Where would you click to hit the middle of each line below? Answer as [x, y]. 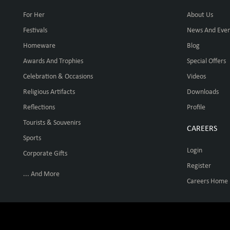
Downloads [203, 92]
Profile [196, 108]
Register [199, 166]
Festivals [35, 31]
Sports [32, 138]
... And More [41, 174]
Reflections [39, 108]
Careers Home [208, 181]
